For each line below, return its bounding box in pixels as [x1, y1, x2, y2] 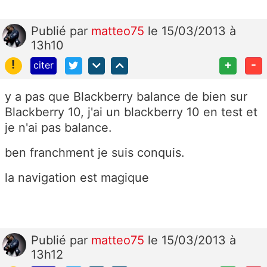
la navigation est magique [5, 170, 149, 185]
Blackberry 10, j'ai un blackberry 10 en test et [5, 105, 257, 119]
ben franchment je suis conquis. [5, 145, 185, 160]
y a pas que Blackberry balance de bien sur [5, 89, 247, 104]
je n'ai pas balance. [5, 120, 112, 135]
